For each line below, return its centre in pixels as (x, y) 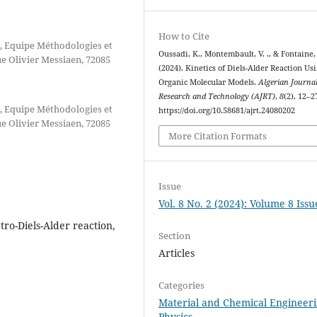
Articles (177, 253)
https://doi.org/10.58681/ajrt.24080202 (227, 110)
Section (175, 235)
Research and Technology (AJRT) (217, 96)
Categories (182, 285)
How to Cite (184, 36)
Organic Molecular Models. (209, 82)
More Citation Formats (218, 136)
